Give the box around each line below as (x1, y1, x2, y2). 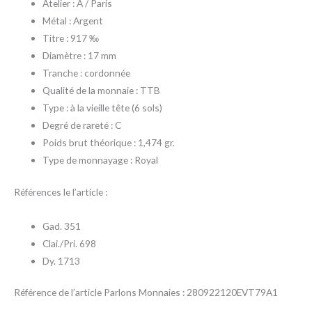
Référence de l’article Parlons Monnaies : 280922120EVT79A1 (14, 286, 278, 299)
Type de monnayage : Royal (42, 154, 159, 166)
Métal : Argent (42, 15, 104, 27)
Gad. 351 (42, 219, 81, 232)
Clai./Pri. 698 (42, 237, 97, 249)
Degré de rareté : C (42, 119, 122, 132)
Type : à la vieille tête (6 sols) (42, 102, 163, 114)
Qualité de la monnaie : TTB (42, 84, 161, 97)
